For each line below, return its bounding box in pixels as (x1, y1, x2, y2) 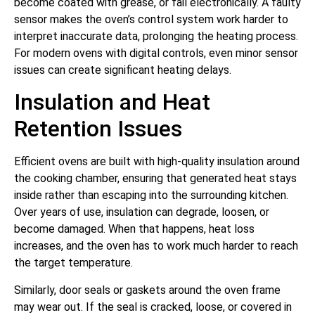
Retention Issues (14, 115, 182, 143)
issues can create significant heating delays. (14, 63, 231, 77)
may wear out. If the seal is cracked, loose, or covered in (14, 300, 292, 314)
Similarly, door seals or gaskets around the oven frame (14, 283, 281, 297)
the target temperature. (14, 256, 133, 270)
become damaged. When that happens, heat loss (14, 222, 255, 236)
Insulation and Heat (14, 89, 210, 116)
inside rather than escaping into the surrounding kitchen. (14, 188, 288, 202)
